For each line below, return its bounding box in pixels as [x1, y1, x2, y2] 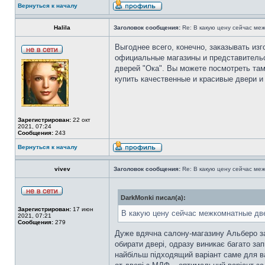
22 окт [71, 117, 91, 123]
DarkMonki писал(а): [121, 194, 186, 201]
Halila [54, 24, 70, 31]
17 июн [71, 206, 93, 212]
